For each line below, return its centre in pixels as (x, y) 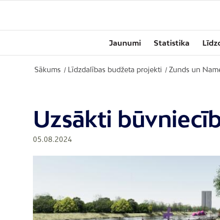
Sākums (48, 69)
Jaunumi (125, 43)
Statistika (172, 43)
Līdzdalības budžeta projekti (115, 69)
